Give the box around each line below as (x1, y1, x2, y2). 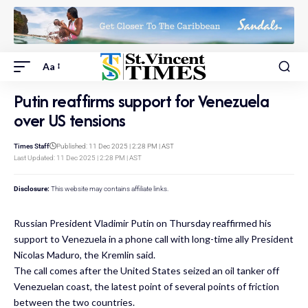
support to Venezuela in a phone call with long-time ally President (14, 232, 294, 245)
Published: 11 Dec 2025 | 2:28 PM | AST (56, 142, 174, 150)
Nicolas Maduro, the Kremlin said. (14, 248, 155, 261)
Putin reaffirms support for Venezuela (14, 88, 269, 113)
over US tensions (14, 107, 126, 133)
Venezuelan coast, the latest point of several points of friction (14, 280, 279, 292)
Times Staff (14, 142, 49, 150)
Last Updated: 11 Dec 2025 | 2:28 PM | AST (14, 153, 142, 162)
